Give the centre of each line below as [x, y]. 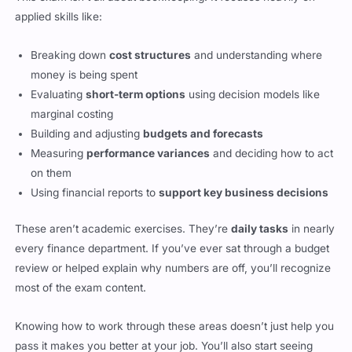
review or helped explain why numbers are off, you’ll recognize [173, 257]
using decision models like [253, 84]
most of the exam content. [81, 277]
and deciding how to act [272, 143]
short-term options [136, 84]
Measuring [59, 143]
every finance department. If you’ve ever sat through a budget [172, 238]
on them [51, 162]
